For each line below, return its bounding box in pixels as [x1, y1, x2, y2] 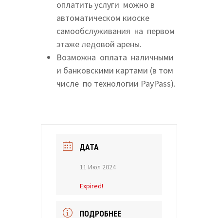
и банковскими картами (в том [56, 65, 173, 76]
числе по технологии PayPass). [56, 78, 176, 90]
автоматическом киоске [56, 12, 149, 24]
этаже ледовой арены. [56, 38, 142, 50]
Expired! [79, 182, 103, 191]
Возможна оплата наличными [56, 52, 174, 63]
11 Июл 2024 [79, 163, 116, 172]
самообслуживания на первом [56, 25, 175, 37]
